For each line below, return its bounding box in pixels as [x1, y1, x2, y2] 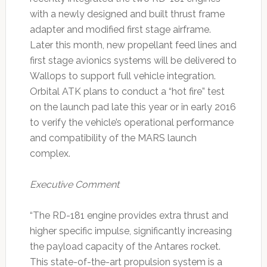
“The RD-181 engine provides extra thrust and [29, 210, 228, 222]
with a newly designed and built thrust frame [29, 8, 225, 20]
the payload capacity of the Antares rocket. [29, 241, 223, 253]
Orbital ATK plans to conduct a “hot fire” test [29, 86, 225, 98]
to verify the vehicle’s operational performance [29, 117, 234, 129]
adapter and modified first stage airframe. [29, 24, 213, 36]
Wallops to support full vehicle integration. [29, 70, 218, 82]
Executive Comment [29, 179, 119, 191]
